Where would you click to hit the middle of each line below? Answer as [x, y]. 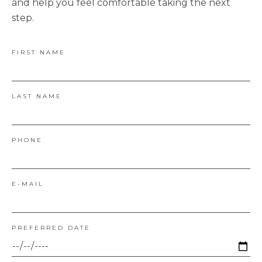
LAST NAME [37, 96]
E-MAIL [28, 184]
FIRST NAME [39, 53]
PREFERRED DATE [51, 228]
